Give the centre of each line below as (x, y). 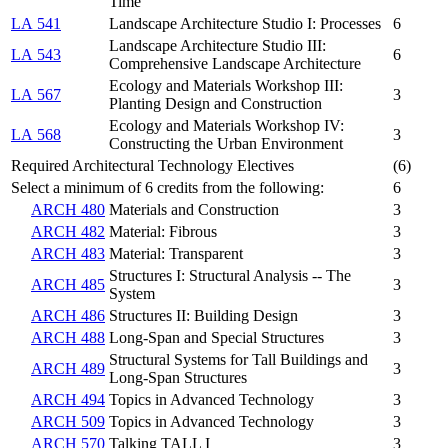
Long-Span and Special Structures (216, 338)
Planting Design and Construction (215, 104)
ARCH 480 (68, 210)
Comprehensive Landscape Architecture (235, 64)
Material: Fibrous (163, 232)
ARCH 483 (68, 254)
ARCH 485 (68, 285)
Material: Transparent (176, 254)
